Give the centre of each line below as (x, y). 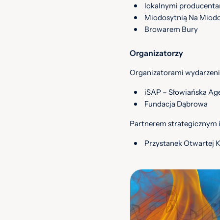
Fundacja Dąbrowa (176, 104)
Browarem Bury (171, 29)
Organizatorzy (156, 53)
